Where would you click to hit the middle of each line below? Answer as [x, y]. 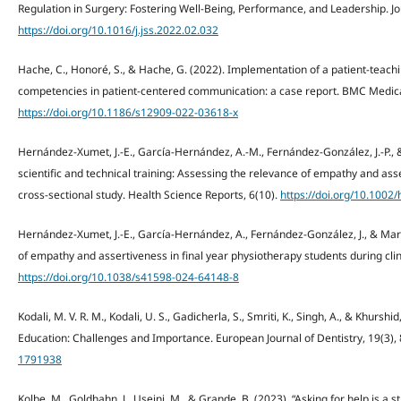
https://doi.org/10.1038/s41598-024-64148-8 [128, 277]
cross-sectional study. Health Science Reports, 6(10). [149, 195]
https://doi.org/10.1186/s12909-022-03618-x [128, 113]
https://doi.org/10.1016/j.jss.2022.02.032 [118, 30]
